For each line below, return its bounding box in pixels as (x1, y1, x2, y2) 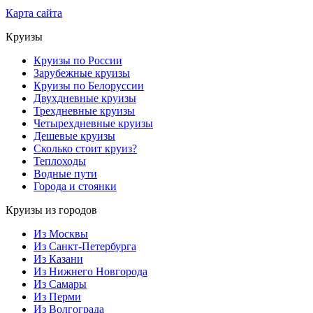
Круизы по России (34, 54, 122, 67)
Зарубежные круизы (34, 67, 130, 80)
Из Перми (34, 291, 81, 303)
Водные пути (34, 168, 97, 180)
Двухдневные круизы (34, 92, 136, 105)
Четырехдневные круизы (34, 117, 153, 130)
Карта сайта (6, 7, 62, 20)
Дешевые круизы (34, 130, 115, 143)
